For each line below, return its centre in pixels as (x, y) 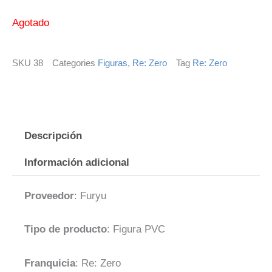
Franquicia (50, 263)
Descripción (53, 135)
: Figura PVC (136, 229)
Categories (74, 63)
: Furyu (90, 196)
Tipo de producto (66, 229)
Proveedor (49, 196)
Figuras (113, 63)
